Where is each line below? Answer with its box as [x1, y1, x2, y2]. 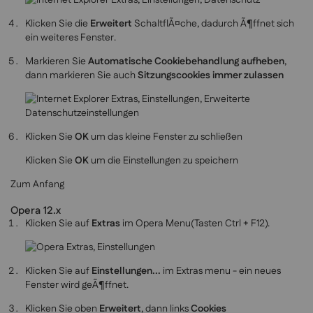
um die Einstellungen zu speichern [89, 154, 238, 168]
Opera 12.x [10, 203, 61, 219]
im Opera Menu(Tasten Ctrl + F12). [120, 217, 270, 231]
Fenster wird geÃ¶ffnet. [25, 278, 129, 293]
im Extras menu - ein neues [161, 264, 281, 279]
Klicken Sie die [25, 17, 90, 31]
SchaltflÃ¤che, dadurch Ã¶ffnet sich [132, 17, 294, 31]
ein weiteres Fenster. [25, 31, 116, 45]
